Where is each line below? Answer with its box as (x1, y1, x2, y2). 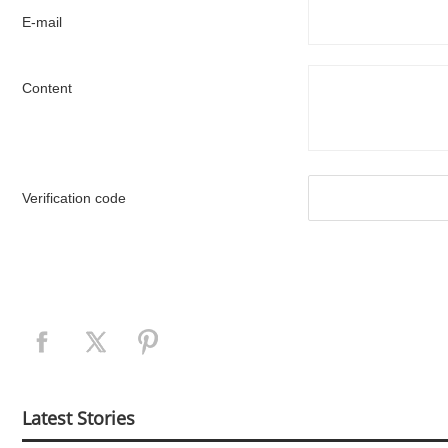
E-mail (22, 13, 62, 30)
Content (22, 79, 72, 96)
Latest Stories (22, 405, 135, 430)
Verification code (22, 189, 126, 206)
